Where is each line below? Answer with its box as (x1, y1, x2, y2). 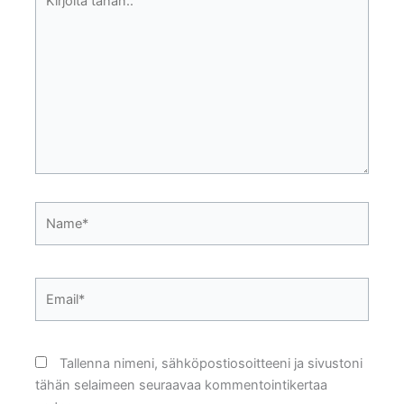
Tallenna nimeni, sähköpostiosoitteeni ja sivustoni (60, 355, 363, 372)
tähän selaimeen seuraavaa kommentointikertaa (35, 377, 328, 394)
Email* (34, 279, 74, 296)
